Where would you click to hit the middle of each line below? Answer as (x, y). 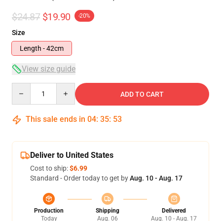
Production (49, 211)
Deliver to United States (72, 155)
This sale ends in (55, 119)
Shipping (107, 211)
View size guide (49, 69)
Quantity (25, 87)
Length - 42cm (42, 48)
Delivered (174, 211)
